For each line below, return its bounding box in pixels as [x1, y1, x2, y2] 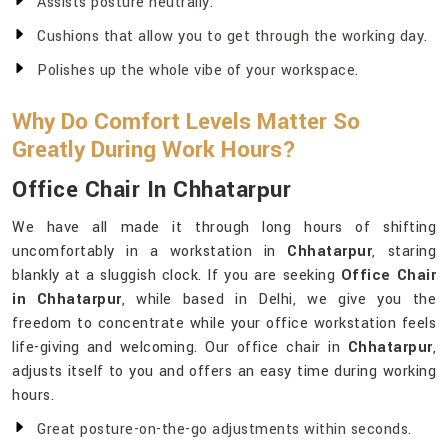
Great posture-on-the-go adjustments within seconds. [37, 419, 412, 441]
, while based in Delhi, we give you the [121, 289, 437, 311]
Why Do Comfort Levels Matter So [12, 106, 360, 139]
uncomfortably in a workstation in [12, 241, 288, 263]
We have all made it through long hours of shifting [12, 217, 436, 239]
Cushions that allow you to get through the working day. [37, 26, 428, 48]
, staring [372, 241, 437, 263]
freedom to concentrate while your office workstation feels [12, 313, 436, 335]
